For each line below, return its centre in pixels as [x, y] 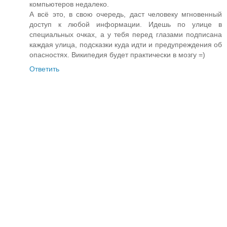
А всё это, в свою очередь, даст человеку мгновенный [126, 14]
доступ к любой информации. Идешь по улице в [126, 25]
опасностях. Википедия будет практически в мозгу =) [117, 55]
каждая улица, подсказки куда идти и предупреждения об [126, 45]
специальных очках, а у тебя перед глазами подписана [126, 35]
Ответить [44, 69]
